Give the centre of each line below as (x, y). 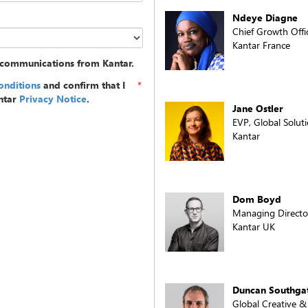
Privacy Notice (53, 99)
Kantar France (261, 45)
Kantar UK (254, 227)
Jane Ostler (258, 108)
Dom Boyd (257, 199)
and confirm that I (83, 85)
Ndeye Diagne (265, 18)
